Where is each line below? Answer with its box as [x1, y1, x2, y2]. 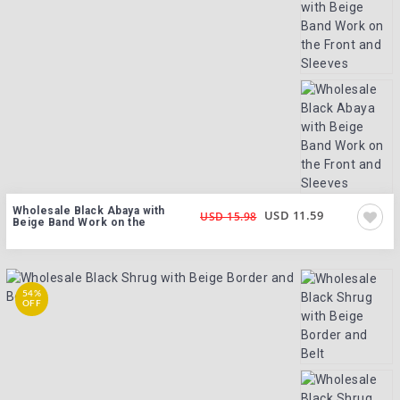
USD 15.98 [200, 208, 257, 224]
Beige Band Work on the [12, 215, 146, 229]
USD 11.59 [263, 206, 323, 223]
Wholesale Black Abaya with [12, 204, 165, 217]
